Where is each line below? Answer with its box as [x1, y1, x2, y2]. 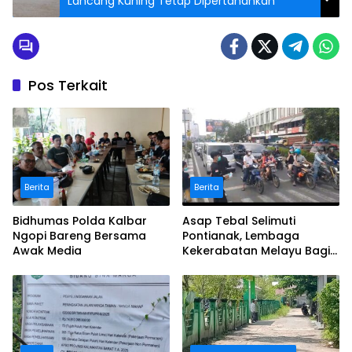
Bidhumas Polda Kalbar [13, 213, 147, 229]
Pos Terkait [28, 75, 108, 95]
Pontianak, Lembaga [182, 228, 299, 244]
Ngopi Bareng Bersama [13, 228, 146, 244]
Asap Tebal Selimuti [182, 213, 295, 229]
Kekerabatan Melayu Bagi [182, 243, 330, 259]
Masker [182, 258, 224, 274]
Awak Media [13, 243, 82, 259]
